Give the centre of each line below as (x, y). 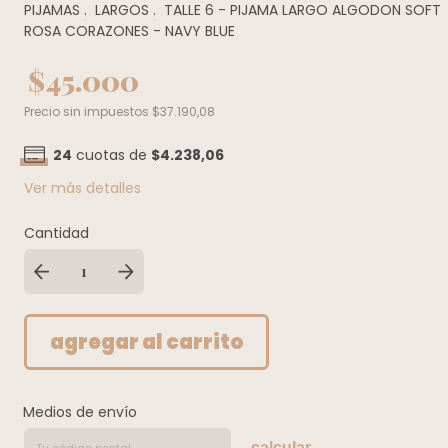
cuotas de (111, 154)
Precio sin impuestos (88, 111)
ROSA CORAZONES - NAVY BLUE (129, 30)
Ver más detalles (82, 187)
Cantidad (56, 232)
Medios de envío (80, 411)
